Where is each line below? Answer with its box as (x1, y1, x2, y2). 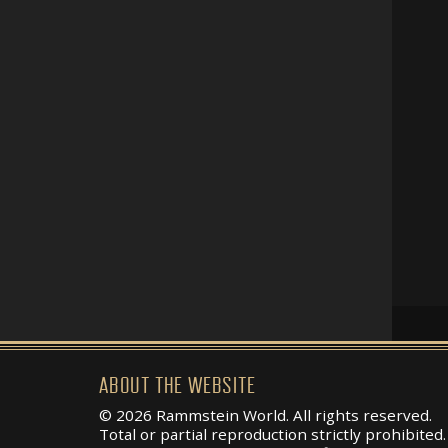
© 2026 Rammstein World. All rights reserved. (99, 404, 432, 425)
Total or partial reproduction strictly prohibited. (99, 423, 446, 444)
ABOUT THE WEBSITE (99, 372, 256, 399)
